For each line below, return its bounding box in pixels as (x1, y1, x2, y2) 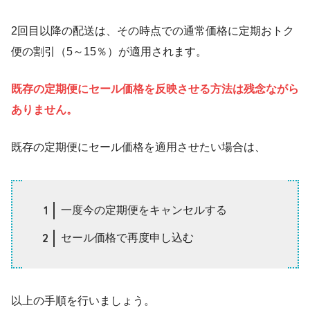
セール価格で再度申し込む (61, 232, 194, 244)
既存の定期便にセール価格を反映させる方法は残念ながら (11, 83, 299, 95)
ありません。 (11, 104, 77, 116)
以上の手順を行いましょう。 (11, 295, 155, 307)
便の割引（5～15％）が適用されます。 (11, 46, 207, 58)
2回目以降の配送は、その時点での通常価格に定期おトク (11, 25, 294, 37)
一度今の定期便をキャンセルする (61, 204, 228, 217)
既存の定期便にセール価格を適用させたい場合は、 (11, 141, 266, 154)
